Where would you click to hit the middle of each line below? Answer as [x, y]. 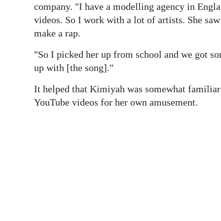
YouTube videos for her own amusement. [116, 102]
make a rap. [57, 33]
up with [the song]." [74, 68]
